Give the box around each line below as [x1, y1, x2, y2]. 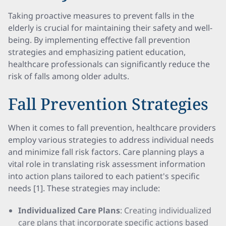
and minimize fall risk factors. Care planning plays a [8, 146, 204, 157]
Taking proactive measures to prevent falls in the [8, 10, 194, 21]
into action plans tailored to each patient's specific [8, 171, 200, 182]
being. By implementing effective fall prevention [8, 34, 190, 45]
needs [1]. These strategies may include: [8, 183, 160, 194]
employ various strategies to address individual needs [8, 134, 214, 145]
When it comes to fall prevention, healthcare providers [8, 122, 216, 133]
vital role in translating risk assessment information [8, 158, 205, 169]
